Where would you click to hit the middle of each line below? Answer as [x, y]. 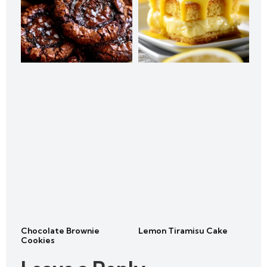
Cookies [38, 240]
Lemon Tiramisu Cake [183, 230]
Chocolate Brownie [60, 230]
